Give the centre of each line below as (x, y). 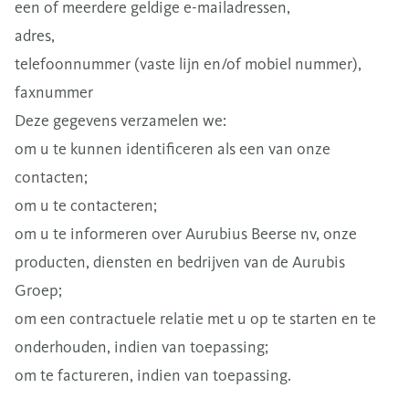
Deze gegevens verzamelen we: (121, 121)
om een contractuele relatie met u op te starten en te (195, 319)
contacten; (51, 177)
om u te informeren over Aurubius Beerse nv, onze (186, 234)
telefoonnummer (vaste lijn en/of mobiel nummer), (188, 64)
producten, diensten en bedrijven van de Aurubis (180, 262)
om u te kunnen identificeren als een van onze (173, 149)
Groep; (38, 290)
